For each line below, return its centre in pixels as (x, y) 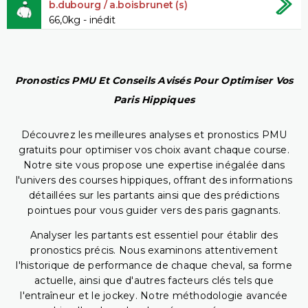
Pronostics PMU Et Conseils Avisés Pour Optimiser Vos (154, 81)
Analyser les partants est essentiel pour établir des (154, 235)
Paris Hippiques (154, 100)
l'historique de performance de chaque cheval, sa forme (154, 266)
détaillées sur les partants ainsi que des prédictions (154, 196)
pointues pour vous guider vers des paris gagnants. (154, 211)
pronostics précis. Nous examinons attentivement (154, 251)
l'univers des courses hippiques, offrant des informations (154, 180)
